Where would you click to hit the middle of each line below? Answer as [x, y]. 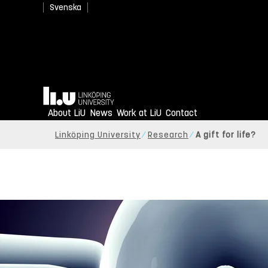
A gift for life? [226, 135]
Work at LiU [139, 113]
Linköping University [98, 135]
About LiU [67, 113]
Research [168, 135]
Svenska [66, 7]
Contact [182, 113]
